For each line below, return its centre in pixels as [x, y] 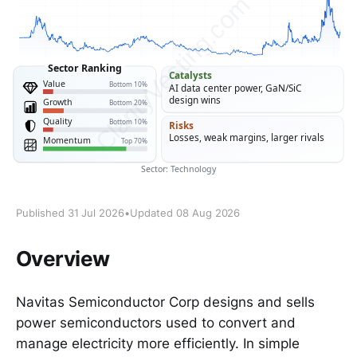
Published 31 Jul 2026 [71, 213]
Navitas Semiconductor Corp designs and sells [165, 302]
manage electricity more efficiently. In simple [158, 343]
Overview [63, 259]
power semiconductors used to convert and [156, 322]
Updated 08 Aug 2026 [185, 213]
